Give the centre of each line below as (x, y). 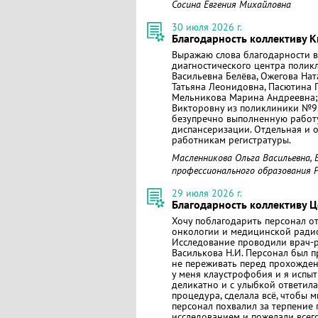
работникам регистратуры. (231, 140)
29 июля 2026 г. (207, 193)
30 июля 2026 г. (207, 27)
